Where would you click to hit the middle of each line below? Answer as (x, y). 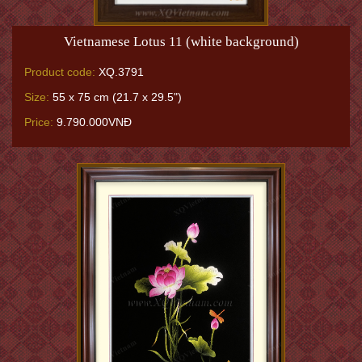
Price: (39, 122)
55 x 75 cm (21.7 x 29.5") (116, 97)
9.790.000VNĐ (93, 122)
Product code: (60, 72)
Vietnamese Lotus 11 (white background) (181, 41)
